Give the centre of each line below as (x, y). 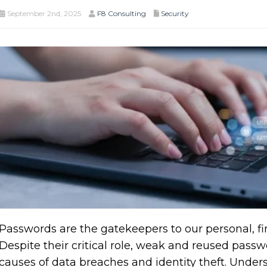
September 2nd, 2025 (43, 14)
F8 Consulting (121, 14)
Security (175, 14)
